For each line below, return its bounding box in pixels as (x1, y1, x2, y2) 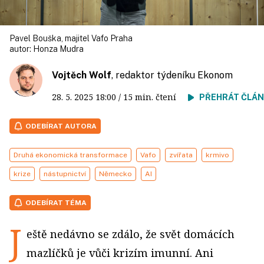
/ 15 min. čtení (116, 91, 188, 103)
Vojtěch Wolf (52, 70, 111, 81)
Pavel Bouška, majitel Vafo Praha (9, 34, 133, 43)
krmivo (206, 151, 229, 159)
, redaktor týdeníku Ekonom (111, 70, 233, 81)
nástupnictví (44, 170, 86, 178)
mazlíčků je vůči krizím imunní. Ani (27, 246, 213, 260)
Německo (99, 170, 132, 178)
